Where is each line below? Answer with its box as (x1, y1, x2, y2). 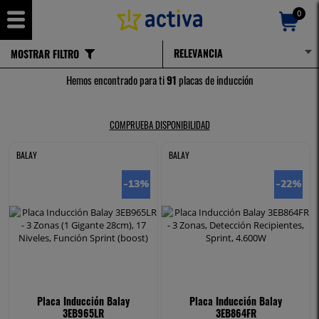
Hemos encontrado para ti (66, 72, 167, 88)
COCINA (39, 50, 62, 61)
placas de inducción (176, 72, 253, 88)
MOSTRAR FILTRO (11, 46, 79, 61)
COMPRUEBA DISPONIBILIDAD (109, 117, 210, 132)
